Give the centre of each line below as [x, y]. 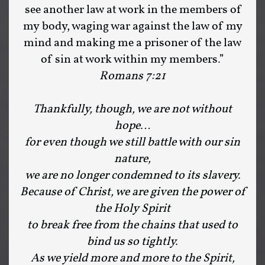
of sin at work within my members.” [132, 60]
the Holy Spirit [132, 209]
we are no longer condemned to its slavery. [132, 176]
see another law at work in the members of [132, 10]
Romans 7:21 [132, 76]
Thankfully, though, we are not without [132, 109]
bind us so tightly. [132, 242]
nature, [132, 159]
